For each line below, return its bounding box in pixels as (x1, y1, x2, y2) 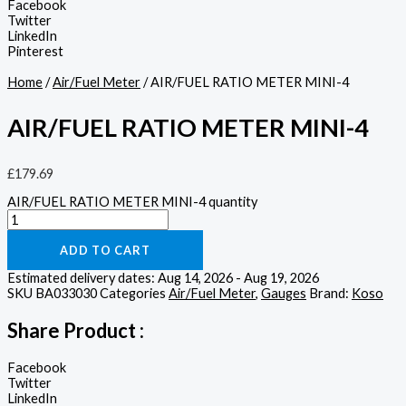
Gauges (261, 285, 306, 302)
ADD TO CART (60, 243, 150, 258)
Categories (100, 285, 166, 302)
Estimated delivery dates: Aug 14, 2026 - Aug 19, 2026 (7, 270, 319, 286)
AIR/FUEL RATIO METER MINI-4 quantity (7, 194, 257, 210)
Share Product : (7, 317, 144, 343)
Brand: (309, 285, 352, 302)
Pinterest (7, 43, 63, 60)
